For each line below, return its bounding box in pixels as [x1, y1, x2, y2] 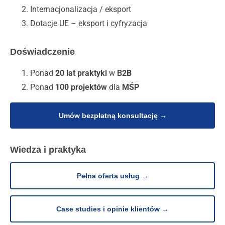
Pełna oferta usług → [76, 172, 149, 180]
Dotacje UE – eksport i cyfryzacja [30, 19, 147, 29]
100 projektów [55, 82, 107, 92]
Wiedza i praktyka [10, 145, 86, 155]
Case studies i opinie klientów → [56, 205, 169, 213]
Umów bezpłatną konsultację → [58, 111, 167, 120]
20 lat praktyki [55, 68, 107, 78]
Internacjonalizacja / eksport [30, 5, 131, 15]
